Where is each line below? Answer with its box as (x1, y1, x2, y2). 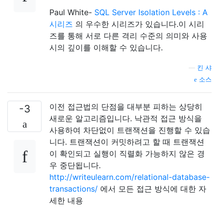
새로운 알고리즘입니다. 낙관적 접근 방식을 (49, 113, 202, 123)
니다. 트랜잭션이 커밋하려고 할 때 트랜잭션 (49, 137, 204, 147)
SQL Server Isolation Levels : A (94, 7, 208, 17)
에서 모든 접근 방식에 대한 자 (98, 184, 206, 194)
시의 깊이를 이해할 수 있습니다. (49, 43, 163, 52)
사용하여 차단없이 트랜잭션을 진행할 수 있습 (49, 125, 210, 135)
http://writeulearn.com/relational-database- (49, 172, 210, 182)
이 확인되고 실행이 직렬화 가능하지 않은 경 (49, 149, 205, 158)
